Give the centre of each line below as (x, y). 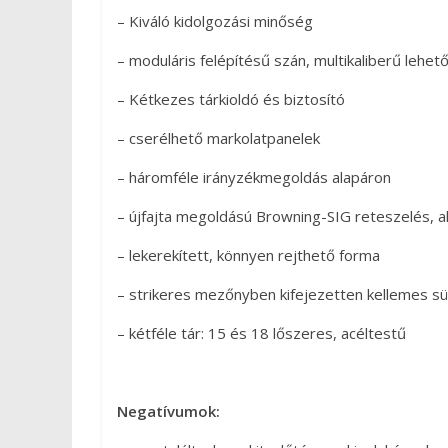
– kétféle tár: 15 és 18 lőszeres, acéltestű (261, 332)
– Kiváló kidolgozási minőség (215, 20)
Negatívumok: (168, 410)
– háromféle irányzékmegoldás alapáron (254, 176)
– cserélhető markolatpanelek (218, 137)
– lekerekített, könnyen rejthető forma (248, 254)
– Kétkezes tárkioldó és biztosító (231, 98)
